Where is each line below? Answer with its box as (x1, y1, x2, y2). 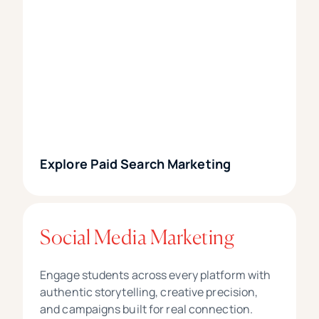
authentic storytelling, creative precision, (40, 284, 258, 300)
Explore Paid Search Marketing (40, 155, 231, 173)
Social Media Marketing (40, 225, 234, 250)
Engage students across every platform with (40, 267, 271, 283)
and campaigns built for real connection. (40, 301, 253, 318)
